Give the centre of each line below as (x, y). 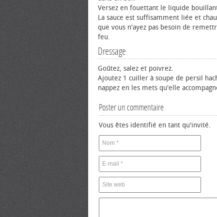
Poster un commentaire (131, 108)
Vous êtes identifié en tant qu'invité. (155, 125)
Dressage (112, 51)
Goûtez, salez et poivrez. (136, 69)
